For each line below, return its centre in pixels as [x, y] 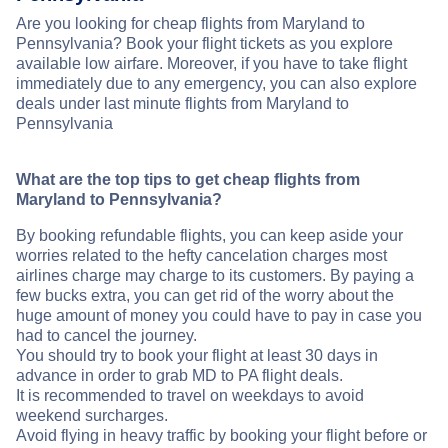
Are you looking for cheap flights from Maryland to [190, 23]
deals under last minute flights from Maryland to [182, 103]
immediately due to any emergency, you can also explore [216, 83]
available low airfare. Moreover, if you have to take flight [211, 63]
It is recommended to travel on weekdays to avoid [190, 395]
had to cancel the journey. [106, 335]
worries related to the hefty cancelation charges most [201, 255]
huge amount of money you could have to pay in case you [219, 315]
